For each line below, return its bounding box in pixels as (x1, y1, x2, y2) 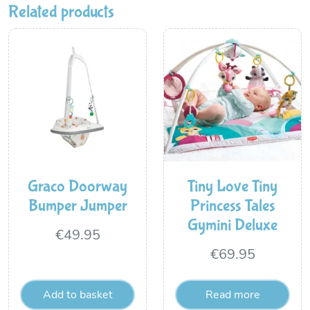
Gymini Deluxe (188, 216, 277, 235)
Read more (205, 289, 260, 300)
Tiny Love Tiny (188, 177, 277, 196)
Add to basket (42, 289, 113, 300)
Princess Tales (190, 197, 275, 215)
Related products (8, 2, 114, 22)
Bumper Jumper (28, 197, 127, 215)
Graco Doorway (28, 177, 127, 196)
